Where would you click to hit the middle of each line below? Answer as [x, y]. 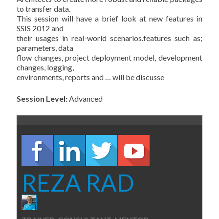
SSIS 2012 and [40, 28]
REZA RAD [78, 183]
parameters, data [45, 48]
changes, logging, [45, 67]
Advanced [86, 99]
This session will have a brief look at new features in [109, 18]
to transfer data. [44, 9]
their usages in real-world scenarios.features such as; [109, 38]
